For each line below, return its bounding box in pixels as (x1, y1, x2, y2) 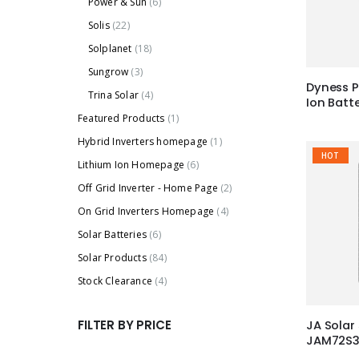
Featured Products (78, 111, 165, 125)
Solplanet (87, 41, 132, 55)
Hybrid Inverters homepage (78, 134, 208, 148)
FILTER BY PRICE (78, 316, 171, 333)
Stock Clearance (78, 273, 152, 288)
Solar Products (78, 250, 147, 264)
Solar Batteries (78, 227, 147, 241)
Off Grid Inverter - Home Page (78, 180, 218, 195)
